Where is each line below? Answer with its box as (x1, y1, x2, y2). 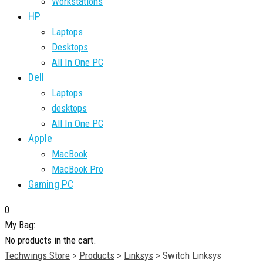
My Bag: (5, 218, 35, 231)
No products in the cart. (5, 234, 96, 246)
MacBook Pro (52, 163, 103, 175)
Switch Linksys (163, 249, 221, 261)
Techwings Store (5, 249, 70, 261)
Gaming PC (28, 177, 73, 190)
